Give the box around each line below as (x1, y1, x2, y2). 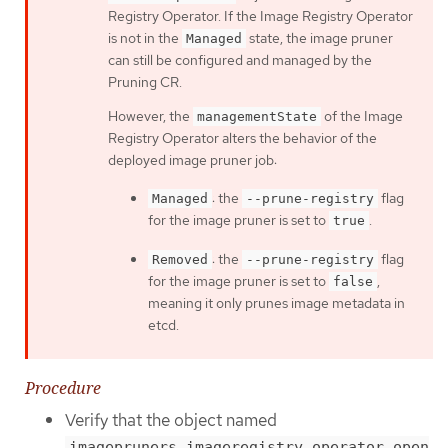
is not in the (108, 28, 182, 47)
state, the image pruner (246, 28, 393, 47)
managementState (197, 109, 317, 125)
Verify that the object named (65, 409, 277, 432)
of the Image (321, 107, 403, 126)
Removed (152, 252, 208, 268)
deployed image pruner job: (108, 151, 277, 170)
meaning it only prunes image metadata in (148, 294, 405, 313)
